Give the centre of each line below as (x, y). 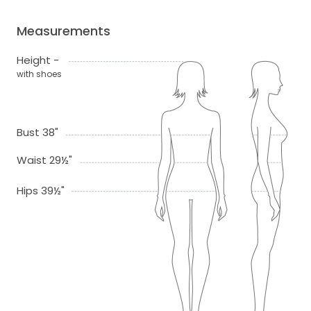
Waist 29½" (44, 160)
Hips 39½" (41, 191)
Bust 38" (37, 133)
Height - (38, 60)
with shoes (39, 74)
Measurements (64, 31)
